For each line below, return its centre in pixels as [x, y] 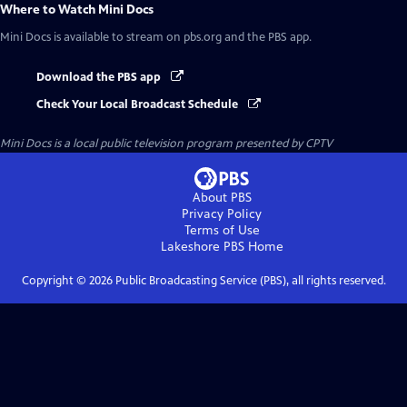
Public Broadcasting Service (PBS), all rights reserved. [249, 281]
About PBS [222, 198]
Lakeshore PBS [202, 247]
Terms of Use [222, 231]
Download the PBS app [100, 77]
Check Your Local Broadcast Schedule [139, 105]
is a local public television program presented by [178, 144]
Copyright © [55, 281]
